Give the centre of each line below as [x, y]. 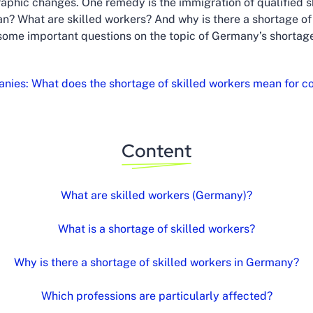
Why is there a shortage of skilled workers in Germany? [156, 262]
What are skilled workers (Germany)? [156, 195]
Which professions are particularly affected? [156, 296]
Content [156, 151]
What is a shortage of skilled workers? [156, 229]
